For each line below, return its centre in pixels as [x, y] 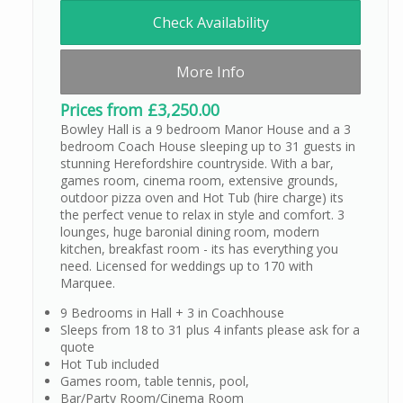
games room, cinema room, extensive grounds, [199, 180]
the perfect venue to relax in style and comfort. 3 [202, 214]
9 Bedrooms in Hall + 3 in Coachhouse [172, 312]
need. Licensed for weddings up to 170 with [187, 265]
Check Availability [210, 22]
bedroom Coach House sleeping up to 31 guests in [208, 146]
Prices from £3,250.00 [140, 109]
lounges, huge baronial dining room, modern [190, 231]
